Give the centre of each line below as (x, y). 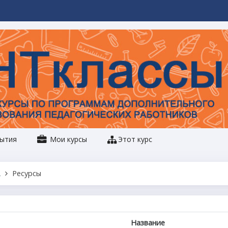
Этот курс (135, 139)
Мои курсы (67, 139)
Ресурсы (27, 173)
